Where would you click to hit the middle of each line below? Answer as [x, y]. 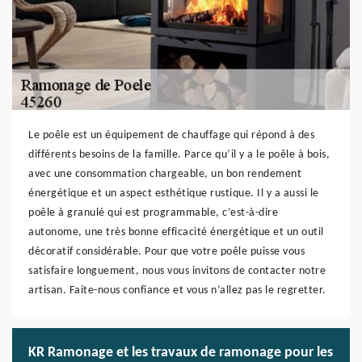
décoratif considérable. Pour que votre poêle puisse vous [166, 252]
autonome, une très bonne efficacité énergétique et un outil [176, 232]
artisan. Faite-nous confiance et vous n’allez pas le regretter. [177, 290]
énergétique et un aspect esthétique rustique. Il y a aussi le [174, 194]
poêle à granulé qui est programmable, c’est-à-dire [153, 213]
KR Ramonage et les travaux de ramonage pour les [181, 353]
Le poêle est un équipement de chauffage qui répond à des [171, 135]
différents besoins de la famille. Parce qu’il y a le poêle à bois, [179, 155]
